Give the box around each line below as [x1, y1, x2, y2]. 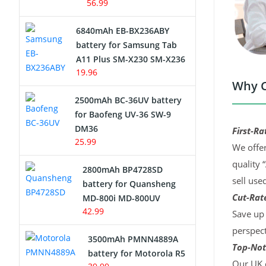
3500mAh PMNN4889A [88, 233, 179, 245]
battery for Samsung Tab [76, 39, 177, 50]
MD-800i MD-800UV [83, 192, 160, 204]
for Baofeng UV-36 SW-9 [75, 109, 172, 120]
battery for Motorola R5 [88, 248, 186, 259]
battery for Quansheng [83, 178, 176, 189]
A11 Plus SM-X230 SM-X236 [76, 53, 185, 65]
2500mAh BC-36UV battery [75, 94, 182, 106]
